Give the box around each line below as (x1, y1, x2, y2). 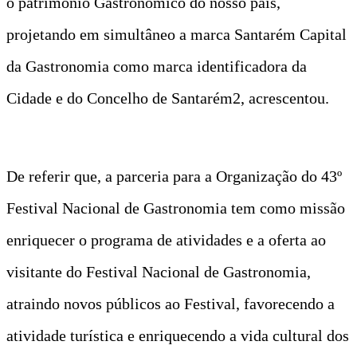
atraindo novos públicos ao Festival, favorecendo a (6, 294, 335, 312)
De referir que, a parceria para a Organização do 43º (6, 167, 342, 185)
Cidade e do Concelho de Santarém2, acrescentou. (6, 88, 329, 107)
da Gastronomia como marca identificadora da (6, 57, 307, 75)
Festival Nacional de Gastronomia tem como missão (6, 198, 345, 217)
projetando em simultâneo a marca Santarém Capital (6, 25, 347, 43)
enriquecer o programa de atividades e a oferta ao (6, 230, 326, 249)
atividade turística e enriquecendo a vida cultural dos (6, 326, 349, 344)
